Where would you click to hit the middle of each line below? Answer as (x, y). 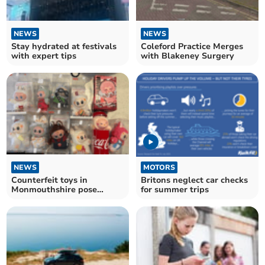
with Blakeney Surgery (188, 56)
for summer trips (175, 190)
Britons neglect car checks (194, 180)
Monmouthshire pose (54, 190)
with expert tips (44, 56)
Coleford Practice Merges (192, 46)
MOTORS (159, 168)
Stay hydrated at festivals (64, 46)
